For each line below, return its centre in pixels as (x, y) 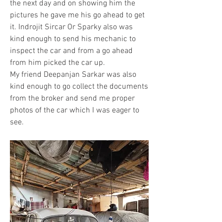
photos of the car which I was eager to (75, 110)
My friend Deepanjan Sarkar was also (73, 75)
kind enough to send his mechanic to (73, 39)
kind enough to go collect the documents (79, 86)
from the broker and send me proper (72, 98)
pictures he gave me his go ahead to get (77, 15)
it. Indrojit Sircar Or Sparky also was (71, 27)
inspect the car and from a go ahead (71, 51)
